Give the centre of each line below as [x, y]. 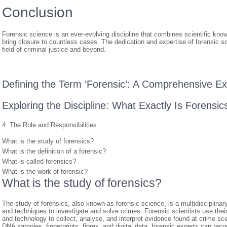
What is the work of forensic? [45, 172]
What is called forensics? [39, 161]
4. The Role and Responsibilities [49, 125]
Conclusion [37, 12]
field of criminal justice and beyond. [54, 49]
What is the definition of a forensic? [54, 151]
